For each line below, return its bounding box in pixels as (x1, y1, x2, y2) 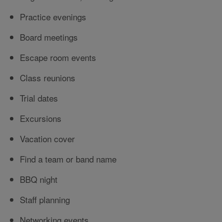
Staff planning (20, 193, 70, 206)
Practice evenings (20, 10, 86, 23)
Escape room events (20, 51, 96, 64)
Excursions (20, 112, 61, 125)
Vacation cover (20, 132, 75, 145)
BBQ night (20, 173, 57, 186)
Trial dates (20, 92, 58, 105)
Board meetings (20, 31, 78, 44)
